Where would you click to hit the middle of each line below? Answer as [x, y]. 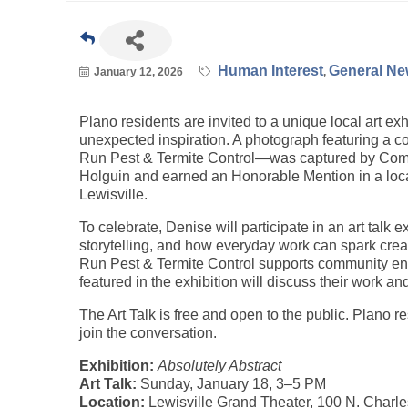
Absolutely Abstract [219, 366]
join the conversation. [148, 333]
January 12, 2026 [138, 72]
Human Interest [270, 71]
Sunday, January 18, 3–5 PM [231, 384]
